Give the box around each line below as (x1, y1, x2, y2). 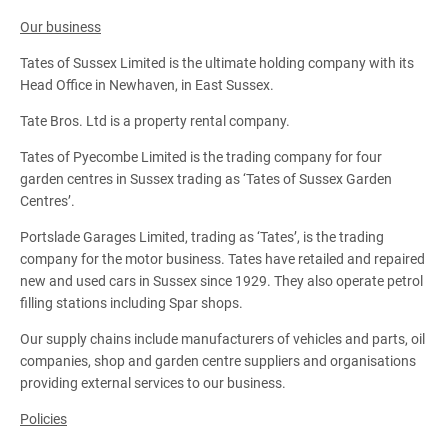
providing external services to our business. (20, 374, 286, 391)
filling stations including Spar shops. (20, 294, 243, 311)
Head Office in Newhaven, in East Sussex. (20, 76, 274, 93)
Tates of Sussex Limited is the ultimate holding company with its (20, 54, 414, 71)
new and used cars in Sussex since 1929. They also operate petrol (20, 272, 423, 289)
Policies (20, 410, 67, 427)
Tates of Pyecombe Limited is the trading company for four (20, 148, 382, 165)
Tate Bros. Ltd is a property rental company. (20, 112, 290, 129)
